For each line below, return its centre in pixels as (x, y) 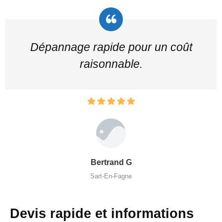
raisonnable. (111, 64)
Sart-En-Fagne (111, 176)
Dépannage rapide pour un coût (111, 47)
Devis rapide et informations (102, 213)
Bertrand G (111, 162)
